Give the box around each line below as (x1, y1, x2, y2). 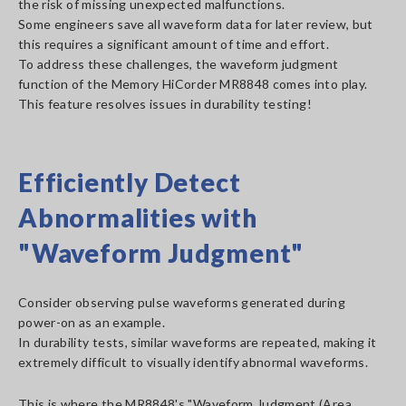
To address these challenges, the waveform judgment (18, 56, 339, 72)
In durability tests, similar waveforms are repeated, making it (18, 334, 377, 350)
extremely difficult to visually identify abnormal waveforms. (18, 354, 372, 370)
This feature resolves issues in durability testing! (18, 96, 312, 111)
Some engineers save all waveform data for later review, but (18, 16, 373, 32)
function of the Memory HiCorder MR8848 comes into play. (18, 76, 368, 92)
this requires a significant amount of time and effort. (18, 36, 329, 52)
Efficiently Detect (18, 167, 241, 198)
